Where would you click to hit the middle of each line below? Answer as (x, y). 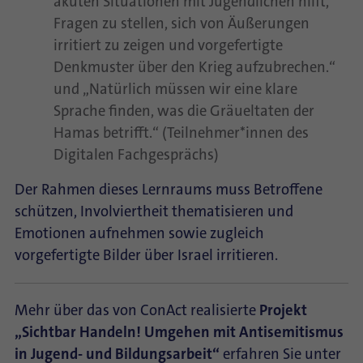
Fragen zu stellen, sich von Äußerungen (181, 23)
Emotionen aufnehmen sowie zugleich (139, 233)
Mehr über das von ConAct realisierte (137, 310)
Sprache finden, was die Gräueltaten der (184, 111)
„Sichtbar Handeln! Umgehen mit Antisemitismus (179, 332)
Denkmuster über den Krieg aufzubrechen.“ (194, 67)
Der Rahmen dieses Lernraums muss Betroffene (169, 190)
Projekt (283, 310)
